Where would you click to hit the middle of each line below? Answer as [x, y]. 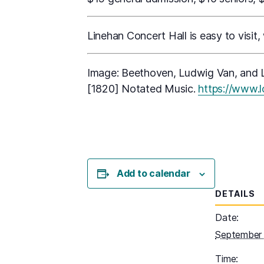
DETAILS [235, 194]
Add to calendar [153, 174]
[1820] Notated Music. [143, 89]
